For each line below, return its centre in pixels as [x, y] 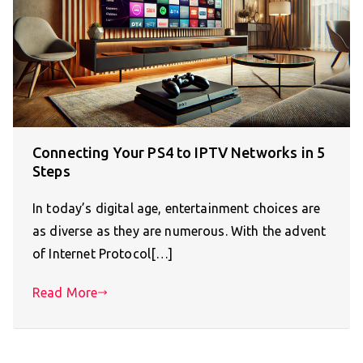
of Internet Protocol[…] [103, 254]
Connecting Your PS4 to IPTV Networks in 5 [179, 153]
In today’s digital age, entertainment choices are [177, 209]
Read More [65, 293]
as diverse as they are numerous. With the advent [179, 231]
